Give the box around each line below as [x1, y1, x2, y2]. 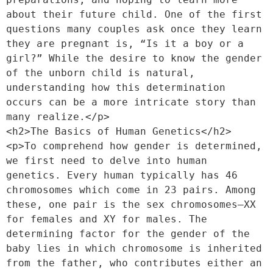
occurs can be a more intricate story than [6, 96, 256, 108]
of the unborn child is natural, [6, 67, 195, 79]
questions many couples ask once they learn [6, 23, 262, 35]
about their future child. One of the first [6, 9, 262, 20]
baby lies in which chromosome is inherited [6, 243, 262, 254]
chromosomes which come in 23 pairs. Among [6, 184, 256, 196]
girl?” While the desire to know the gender [6, 52, 262, 64]
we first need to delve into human [6, 155, 207, 166]
